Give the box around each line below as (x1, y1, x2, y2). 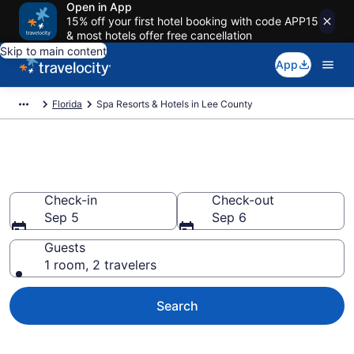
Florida (52, 98, 82, 110)
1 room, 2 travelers (44, 257, 156, 273)
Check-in (44, 192, 97, 208)
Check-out (212, 192, 274, 208)
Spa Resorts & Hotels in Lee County (96, 98, 253, 110)
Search (156, 298, 198, 314)
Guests (44, 239, 85, 255)
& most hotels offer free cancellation (66, 28, 252, 42)
